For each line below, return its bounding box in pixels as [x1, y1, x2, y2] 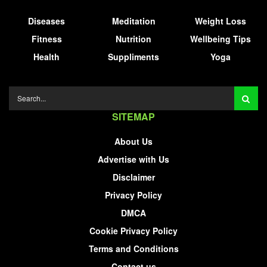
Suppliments [108, 50, 159, 63]
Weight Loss [195, 14, 246, 27]
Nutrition [116, 32, 151, 45]
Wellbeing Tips [190, 32, 251, 45]
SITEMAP [112, 109, 155, 123]
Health [33, 50, 60, 63]
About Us [114, 135, 153, 147]
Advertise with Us [98, 153, 169, 165]
